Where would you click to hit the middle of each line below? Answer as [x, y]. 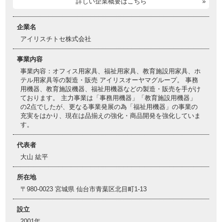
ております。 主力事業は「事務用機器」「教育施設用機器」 [108, 98]
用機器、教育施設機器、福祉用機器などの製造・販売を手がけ [111, 89]
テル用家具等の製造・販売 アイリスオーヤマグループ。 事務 [109, 80]
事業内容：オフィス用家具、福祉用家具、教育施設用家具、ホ [111, 71]
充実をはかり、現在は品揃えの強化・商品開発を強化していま [111, 116]
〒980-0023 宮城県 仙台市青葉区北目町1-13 [83, 189]
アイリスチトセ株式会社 [56, 39]
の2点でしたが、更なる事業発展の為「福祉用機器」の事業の [109, 107]
